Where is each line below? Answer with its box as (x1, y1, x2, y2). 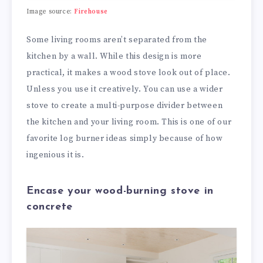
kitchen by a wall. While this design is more (26, 51, 202, 62)
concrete (26, 201, 73, 213)
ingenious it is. (26, 150, 85, 161)
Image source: (26, 8, 75, 16)
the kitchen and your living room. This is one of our (26, 117, 232, 128)
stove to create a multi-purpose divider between (26, 100, 223, 112)
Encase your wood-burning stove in (26, 185, 214, 197)
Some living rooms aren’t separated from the (26, 35, 207, 46)
